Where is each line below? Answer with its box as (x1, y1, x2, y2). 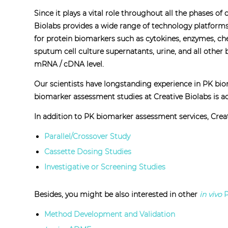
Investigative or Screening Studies (44, 162, 166, 172)
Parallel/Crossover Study (44, 132, 131, 141)
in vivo (199, 190, 222, 199)
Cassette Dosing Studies (44, 147, 132, 157)
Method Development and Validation (44, 210, 176, 219)
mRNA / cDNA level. (34, 60, 104, 69)
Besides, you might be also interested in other (34, 190, 200, 199)
